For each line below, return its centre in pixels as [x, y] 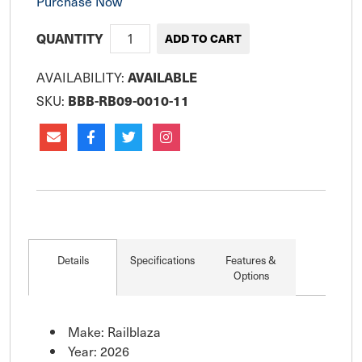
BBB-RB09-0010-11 [128, 100]
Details [73, 259]
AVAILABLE [162, 77]
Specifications [162, 259]
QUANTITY [70, 38]
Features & [251, 259]
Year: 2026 [99, 350]
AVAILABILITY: [82, 76]
